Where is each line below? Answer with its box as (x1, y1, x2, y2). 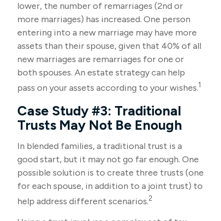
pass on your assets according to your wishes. (17, 82, 198, 93)
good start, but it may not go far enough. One (17, 154, 199, 165)
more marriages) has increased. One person (17, 14, 190, 25)
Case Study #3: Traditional (17, 103, 181, 119)
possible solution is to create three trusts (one (17, 167, 204, 178)
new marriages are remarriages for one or (17, 54, 184, 65)
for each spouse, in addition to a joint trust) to (17, 181, 203, 191)
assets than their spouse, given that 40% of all (17, 40, 201, 51)
